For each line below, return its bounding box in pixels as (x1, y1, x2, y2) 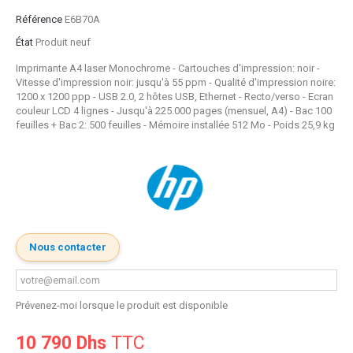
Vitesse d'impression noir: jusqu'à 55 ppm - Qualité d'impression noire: (16, 76, 336, 89)
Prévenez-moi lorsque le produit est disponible (16, 299, 228, 311)
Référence (16, 13, 62, 26)
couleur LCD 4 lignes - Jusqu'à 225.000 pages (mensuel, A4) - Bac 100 (16, 105, 332, 117)
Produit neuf (35, 36, 91, 49)
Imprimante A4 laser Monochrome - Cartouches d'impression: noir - (16, 62, 320, 75)
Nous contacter (29, 240, 106, 253)
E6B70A (65, 13, 100, 26)
